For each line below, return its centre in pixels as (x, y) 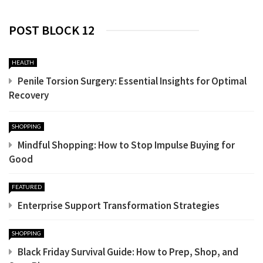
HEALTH (23, 62)
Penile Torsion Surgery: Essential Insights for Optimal (132, 81)
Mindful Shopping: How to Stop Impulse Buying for (126, 145)
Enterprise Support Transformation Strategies (119, 205)
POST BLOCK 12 (52, 30)
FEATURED (27, 187)
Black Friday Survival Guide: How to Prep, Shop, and (128, 252)
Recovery (29, 95)
